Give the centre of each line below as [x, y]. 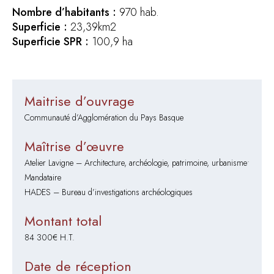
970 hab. [138, 12]
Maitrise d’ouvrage [80, 101]
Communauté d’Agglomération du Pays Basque [104, 117]
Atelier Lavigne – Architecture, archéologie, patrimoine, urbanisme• [137, 163]
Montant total [63, 221]
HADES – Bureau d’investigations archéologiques [109, 192]
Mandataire [43, 177]
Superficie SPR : [50, 42]
